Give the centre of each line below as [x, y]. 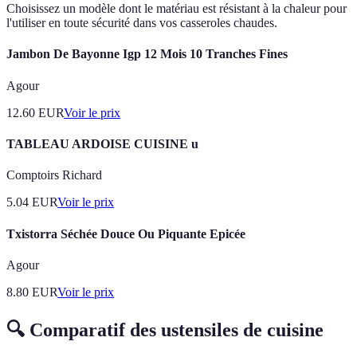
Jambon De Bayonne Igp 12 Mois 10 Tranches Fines [147, 54]
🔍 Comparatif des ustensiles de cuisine [165, 330]
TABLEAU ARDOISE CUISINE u [102, 143]
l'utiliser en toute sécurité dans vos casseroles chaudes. [142, 23]
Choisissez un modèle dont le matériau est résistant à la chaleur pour [177, 9]
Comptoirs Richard [54, 175]
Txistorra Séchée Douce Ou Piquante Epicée [126, 233]
